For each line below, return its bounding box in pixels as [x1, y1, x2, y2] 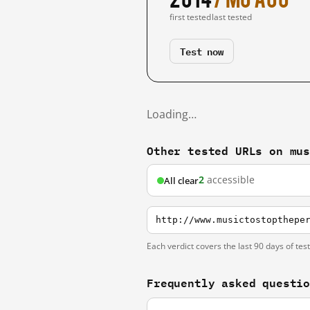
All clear [164, 174, 199, 187]
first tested [170, 11, 211, 23]
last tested [212, 11, 253, 23]
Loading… [147, 107, 197, 122]
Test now [180, 43, 224, 59]
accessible [204, 174, 255, 186]
